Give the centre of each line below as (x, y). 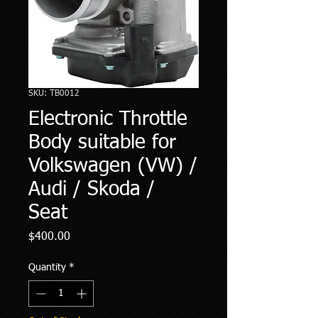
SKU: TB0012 (54, 94)
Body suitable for (102, 143)
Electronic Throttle (108, 120)
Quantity (47, 268)
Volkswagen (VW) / (113, 166)
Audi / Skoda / (92, 190)
